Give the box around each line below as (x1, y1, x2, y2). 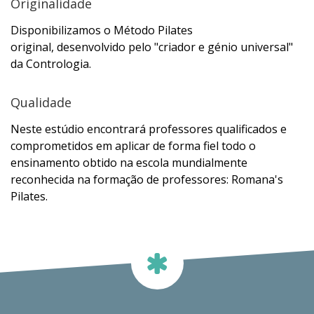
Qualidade (11, 94, 71, 111)
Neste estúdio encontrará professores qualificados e (11, 121, 287, 137)
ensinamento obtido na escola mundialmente (11, 155, 247, 171)
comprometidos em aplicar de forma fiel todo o (11, 138, 256, 154)
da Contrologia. (11, 56, 91, 72)
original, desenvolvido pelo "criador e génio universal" (11, 39, 293, 55)
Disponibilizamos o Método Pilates (11, 22, 193, 39)
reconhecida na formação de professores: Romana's (11, 172, 283, 188)
